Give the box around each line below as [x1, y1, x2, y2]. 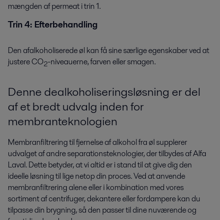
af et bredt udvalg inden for [8, 98, 144, 115]
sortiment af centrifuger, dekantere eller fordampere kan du [8, 193, 200, 205]
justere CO [8, 56, 44, 68]
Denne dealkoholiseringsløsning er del [8, 83, 200, 100]
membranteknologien [8, 113, 117, 130]
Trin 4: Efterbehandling [8, 18, 98, 30]
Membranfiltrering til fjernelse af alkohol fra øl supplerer [8, 137, 187, 148]
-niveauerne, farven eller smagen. [48, 56, 156, 68]
